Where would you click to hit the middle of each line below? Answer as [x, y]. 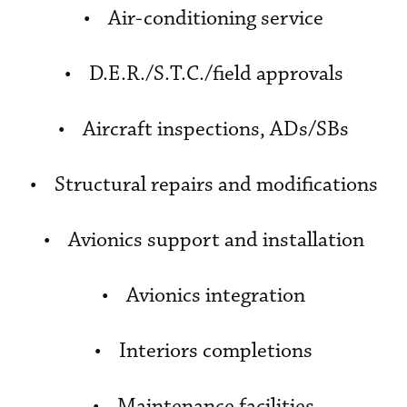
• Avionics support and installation [203, 240]
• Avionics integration [203, 296]
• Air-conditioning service [203, 19]
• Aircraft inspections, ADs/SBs [203, 129]
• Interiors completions [203, 351]
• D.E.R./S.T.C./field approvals [203, 74]
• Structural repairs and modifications [203, 185]
